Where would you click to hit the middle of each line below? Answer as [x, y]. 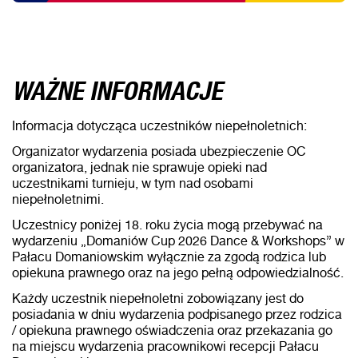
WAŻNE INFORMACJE [117, 86]
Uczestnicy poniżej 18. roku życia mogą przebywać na [167, 224]
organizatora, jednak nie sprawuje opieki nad [139, 167]
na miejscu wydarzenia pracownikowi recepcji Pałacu [165, 346]
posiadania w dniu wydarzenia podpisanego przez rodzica [177, 314]
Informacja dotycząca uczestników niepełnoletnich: [159, 125]
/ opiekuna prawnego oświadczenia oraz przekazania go [172, 330]
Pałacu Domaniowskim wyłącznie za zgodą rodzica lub [169, 256]
